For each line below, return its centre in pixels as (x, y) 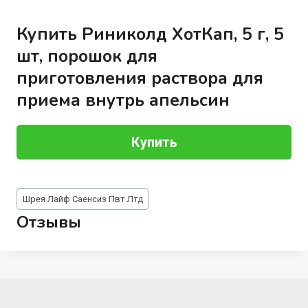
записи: (35, 208)
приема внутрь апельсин (123, 100)
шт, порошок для (87, 56)
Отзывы (48, 222)
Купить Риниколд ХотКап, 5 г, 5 (150, 34)
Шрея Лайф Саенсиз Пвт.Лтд (82, 199)
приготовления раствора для (140, 78)
